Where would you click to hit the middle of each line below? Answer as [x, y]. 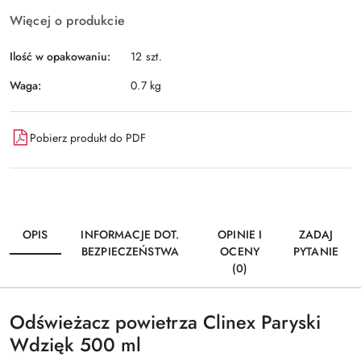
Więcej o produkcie [67, 21]
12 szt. [146, 56]
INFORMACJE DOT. [130, 234]
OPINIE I [240, 234]
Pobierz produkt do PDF [88, 137]
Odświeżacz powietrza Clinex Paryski [165, 322]
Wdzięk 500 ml [75, 345]
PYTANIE [316, 251]
